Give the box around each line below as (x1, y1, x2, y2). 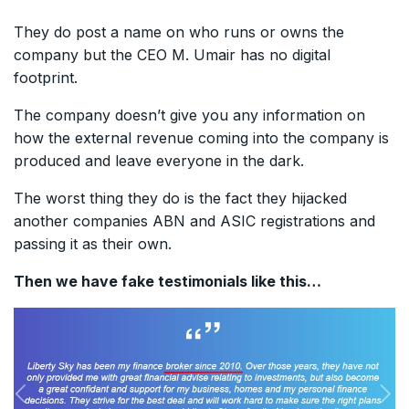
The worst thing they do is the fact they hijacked (14, 189, 347, 208)
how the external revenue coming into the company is (14, 129, 389, 148)
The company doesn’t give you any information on (14, 106, 365, 125)
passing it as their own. (14, 235, 172, 254)
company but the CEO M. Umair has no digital (14, 46, 330, 65)
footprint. (14, 68, 78, 88)
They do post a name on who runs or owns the (14, 23, 344, 42)
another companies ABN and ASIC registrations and (14, 212, 375, 231)
